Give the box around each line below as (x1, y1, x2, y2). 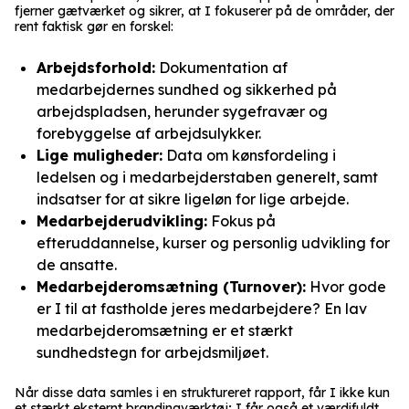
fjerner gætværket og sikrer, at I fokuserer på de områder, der (15, 2, 394, 19)
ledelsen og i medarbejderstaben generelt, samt (37, 167, 378, 186)
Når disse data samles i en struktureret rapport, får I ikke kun (15, 383, 390, 401)
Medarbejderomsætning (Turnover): (37, 277, 306, 296)
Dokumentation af (155, 58, 288, 77)
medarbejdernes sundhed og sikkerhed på (37, 79, 337, 99)
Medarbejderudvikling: (37, 211, 207, 230)
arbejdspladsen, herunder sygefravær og (37, 101, 328, 121)
